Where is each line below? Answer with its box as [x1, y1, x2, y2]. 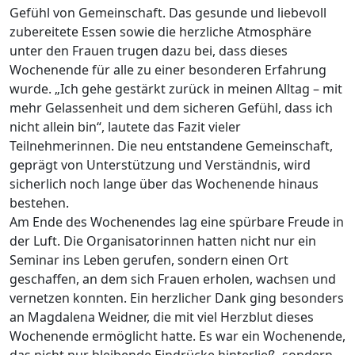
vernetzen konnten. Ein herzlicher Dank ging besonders [10, 289, 344, 307]
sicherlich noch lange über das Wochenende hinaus [10, 175, 319, 193]
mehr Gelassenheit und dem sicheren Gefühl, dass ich [10, 99, 333, 117]
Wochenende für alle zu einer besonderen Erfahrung [10, 61, 326, 79]
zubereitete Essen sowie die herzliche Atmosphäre [10, 23, 311, 41]
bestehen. [10, 194, 69, 212]
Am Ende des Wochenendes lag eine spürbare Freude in [10, 213, 344, 231]
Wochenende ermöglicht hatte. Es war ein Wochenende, [10, 327, 345, 345]
